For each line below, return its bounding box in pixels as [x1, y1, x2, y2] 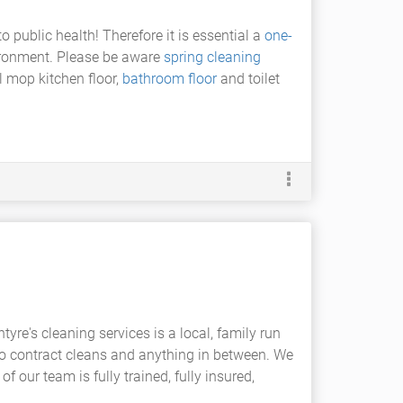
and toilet [217, 70, 280, 87]
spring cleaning [164, 49, 261, 66]
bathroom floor [122, 70, 217, 87]
